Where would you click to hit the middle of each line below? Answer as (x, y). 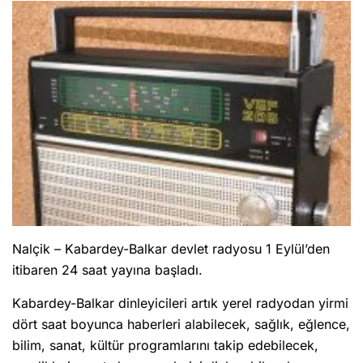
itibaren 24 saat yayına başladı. (107, 270)
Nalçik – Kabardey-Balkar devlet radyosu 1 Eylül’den (171, 249)
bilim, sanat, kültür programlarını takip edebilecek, (165, 346)
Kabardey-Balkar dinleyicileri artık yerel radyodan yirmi (180, 303)
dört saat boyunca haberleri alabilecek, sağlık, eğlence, (181, 325)
